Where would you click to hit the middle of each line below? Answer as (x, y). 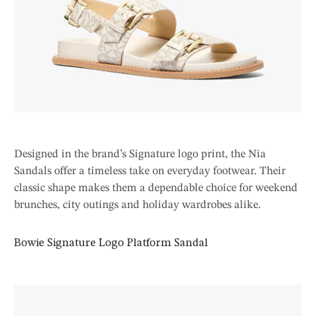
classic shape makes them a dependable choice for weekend (156, 188)
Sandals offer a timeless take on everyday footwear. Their (150, 171)
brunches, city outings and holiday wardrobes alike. (138, 205)
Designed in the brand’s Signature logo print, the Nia (140, 154)
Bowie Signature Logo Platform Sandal (111, 243)
